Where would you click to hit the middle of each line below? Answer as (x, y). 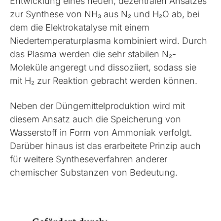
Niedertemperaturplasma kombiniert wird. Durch (109, 41)
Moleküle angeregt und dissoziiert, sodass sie (103, 67)
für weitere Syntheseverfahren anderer (89, 159)
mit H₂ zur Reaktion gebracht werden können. (104, 81)
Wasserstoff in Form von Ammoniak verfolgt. (101, 132)
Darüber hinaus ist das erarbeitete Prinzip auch (106, 146)
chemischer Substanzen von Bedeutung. (94, 172)
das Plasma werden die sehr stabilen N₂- (93, 54)
